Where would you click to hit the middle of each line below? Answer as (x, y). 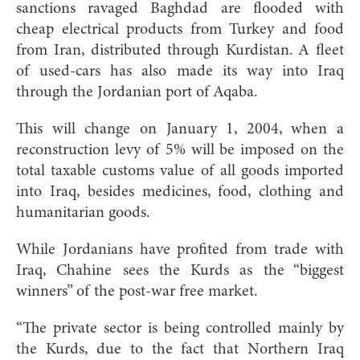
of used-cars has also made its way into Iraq (180, 71)
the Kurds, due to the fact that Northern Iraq (180, 349)
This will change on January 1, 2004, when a (180, 129)
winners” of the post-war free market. (137, 291)
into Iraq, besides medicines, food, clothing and (180, 192)
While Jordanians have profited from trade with (180, 250)
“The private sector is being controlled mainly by (180, 328)
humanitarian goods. (83, 213)
